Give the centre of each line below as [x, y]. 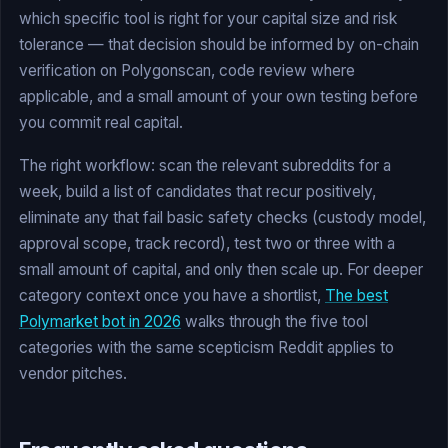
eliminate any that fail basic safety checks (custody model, [222, 218]
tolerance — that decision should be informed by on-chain [219, 45]
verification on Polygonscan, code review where [187, 71]
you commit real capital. [101, 123]
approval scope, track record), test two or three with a [207, 244]
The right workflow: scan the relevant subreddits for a [205, 166]
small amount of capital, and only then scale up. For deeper [221, 270]
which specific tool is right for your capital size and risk [208, 19]
